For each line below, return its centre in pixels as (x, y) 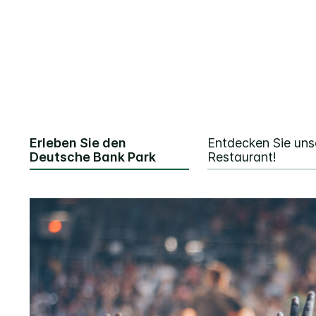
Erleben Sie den (78, 143)
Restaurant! (242, 157)
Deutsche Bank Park (93, 157)
